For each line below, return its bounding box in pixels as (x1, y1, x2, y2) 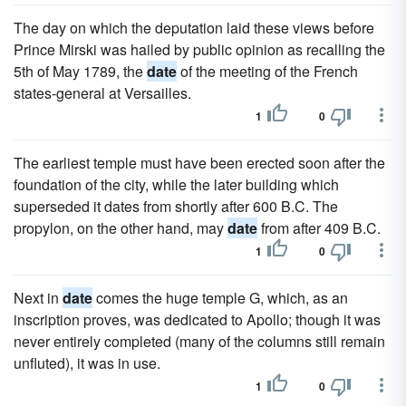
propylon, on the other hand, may (14, 217, 227, 238)
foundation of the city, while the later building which (14, 174, 339, 195)
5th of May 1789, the (14, 61, 147, 82)
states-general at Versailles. (14, 82, 191, 103)
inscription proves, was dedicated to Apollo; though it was (14, 309, 381, 330)
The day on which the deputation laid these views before (14, 17, 374, 38)
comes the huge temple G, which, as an (92, 287, 348, 308)
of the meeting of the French (177, 61, 358, 82)
